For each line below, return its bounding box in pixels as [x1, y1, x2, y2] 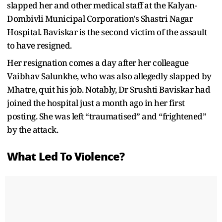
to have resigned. [7, 40, 72, 52]
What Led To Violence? [7, 148, 125, 166]
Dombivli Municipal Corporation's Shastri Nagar [7, 13, 193, 25]
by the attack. [7, 124, 58, 136]
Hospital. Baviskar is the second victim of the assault [7, 26, 207, 38]
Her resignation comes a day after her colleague [7, 57, 189, 69]
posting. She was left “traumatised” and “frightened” [7, 111, 206, 122]
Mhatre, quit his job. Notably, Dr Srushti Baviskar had [7, 84, 210, 96]
